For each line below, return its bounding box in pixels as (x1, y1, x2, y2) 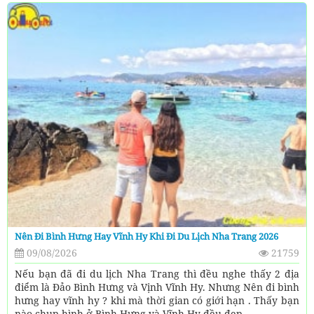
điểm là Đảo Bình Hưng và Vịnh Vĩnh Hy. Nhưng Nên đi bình (15, 280, 299, 294)
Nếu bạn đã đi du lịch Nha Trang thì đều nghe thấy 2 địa (15, 266, 299, 280)
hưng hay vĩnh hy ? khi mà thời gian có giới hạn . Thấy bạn (15, 293, 299, 307)
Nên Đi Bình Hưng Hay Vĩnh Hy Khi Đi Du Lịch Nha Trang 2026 (15, 229, 278, 243)
